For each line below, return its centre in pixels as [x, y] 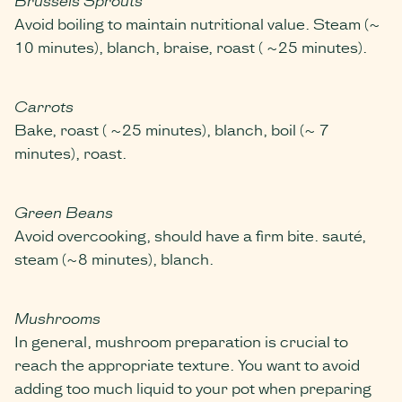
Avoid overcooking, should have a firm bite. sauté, [190, 234]
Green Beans [64, 211]
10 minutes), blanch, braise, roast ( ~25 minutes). [191, 46]
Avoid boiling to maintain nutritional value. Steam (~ [197, 22]
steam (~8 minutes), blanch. [114, 258]
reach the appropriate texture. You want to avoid [187, 363]
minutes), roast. [70, 152]
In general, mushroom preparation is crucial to [181, 340]
